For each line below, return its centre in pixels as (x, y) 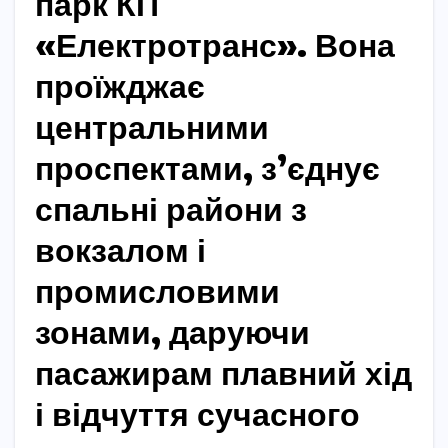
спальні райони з (171, 208)
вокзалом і (120, 249)
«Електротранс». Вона (215, 44)
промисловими (157, 290)
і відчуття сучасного (197, 413)
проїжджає (120, 85)
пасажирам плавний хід (223, 372)
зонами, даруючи (172, 331)
